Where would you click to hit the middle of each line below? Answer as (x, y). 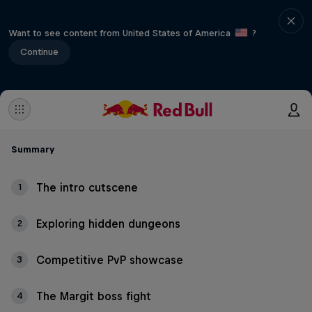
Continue (39, 52)
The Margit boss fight (94, 296)
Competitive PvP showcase (110, 260)
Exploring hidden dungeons (108, 224)
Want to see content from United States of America (121, 33)
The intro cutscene (87, 187)
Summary (33, 149)
